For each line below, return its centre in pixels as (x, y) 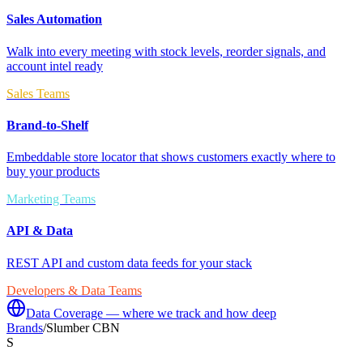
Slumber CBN (83, 327)
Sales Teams (38, 93)
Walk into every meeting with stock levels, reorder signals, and (166, 51)
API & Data (40, 231)
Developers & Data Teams (74, 290)
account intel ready (55, 66)
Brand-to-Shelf (47, 125)
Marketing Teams (51, 199)
